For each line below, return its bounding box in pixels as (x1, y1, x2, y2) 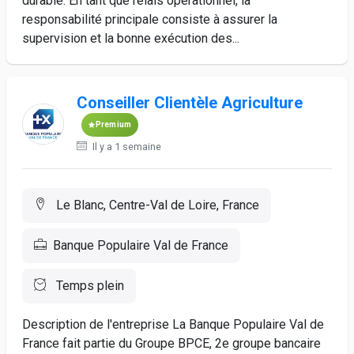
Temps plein (53, 278, 124, 293)
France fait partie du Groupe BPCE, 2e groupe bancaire (22, 336, 321, 351)
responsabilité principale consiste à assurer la (22, 12, 277, 27)
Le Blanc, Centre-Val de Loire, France (53, 198, 259, 213)
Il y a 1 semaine (89, 141, 161, 153)
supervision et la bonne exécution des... (22, 31, 239, 46)
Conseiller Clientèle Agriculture (76, 93, 303, 112)
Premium (95, 120, 132, 129)
